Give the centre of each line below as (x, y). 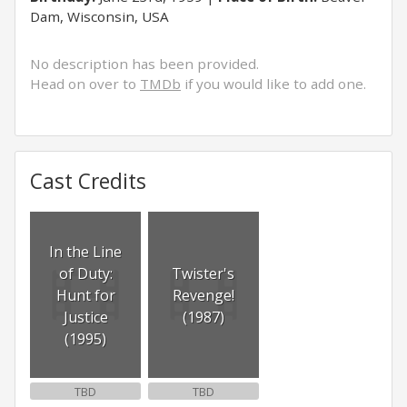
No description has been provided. (144, 64)
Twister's (203, 273)
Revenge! (203, 295)
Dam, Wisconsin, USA (99, 16)
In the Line (86, 251)
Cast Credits (88, 181)
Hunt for (85, 295)
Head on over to (85, 84)
